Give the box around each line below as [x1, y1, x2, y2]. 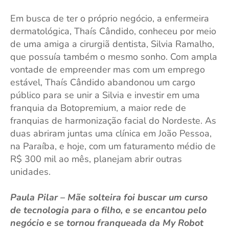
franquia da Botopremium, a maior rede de [10, 102, 186, 114]
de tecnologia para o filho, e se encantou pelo [10, 204, 207, 216]
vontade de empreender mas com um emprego [10, 63, 205, 76]
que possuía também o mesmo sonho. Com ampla [10, 51, 217, 63]
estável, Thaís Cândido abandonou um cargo [10, 76, 195, 88]
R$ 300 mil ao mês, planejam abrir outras [10, 153, 182, 165]
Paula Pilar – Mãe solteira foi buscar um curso [10, 191, 208, 203]
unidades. [10, 166, 51, 178]
